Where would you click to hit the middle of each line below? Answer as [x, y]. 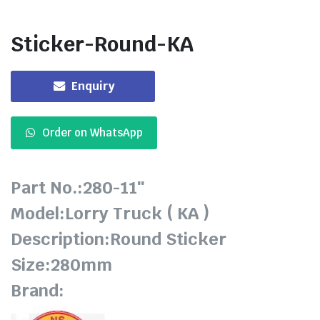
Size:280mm [61, 265]
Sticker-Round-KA [102, 44]
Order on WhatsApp [92, 133]
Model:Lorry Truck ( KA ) [110, 214]
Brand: [37, 291]
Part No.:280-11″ [77, 188]
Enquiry [93, 86]
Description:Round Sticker [119, 239]
